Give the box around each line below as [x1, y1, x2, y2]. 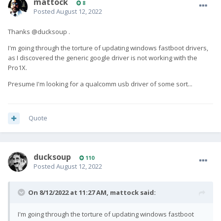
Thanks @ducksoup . [8, 27, 70, 37]
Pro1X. [8, 63, 27, 73]
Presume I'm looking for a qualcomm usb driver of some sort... [8, 79, 192, 89]
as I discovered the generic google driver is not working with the [8, 53, 197, 63]
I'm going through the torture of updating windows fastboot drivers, [8, 43, 208, 53]
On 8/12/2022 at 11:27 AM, [28, 188, 110, 197]
